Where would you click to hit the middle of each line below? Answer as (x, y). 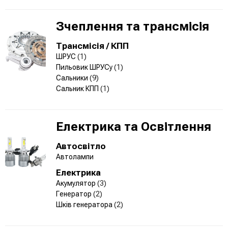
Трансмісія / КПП (92, 46)
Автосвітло (81, 146)
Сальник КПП (78, 88)
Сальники (73, 78)
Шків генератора (85, 204)
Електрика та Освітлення (134, 126)
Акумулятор (77, 183)
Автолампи (75, 156)
